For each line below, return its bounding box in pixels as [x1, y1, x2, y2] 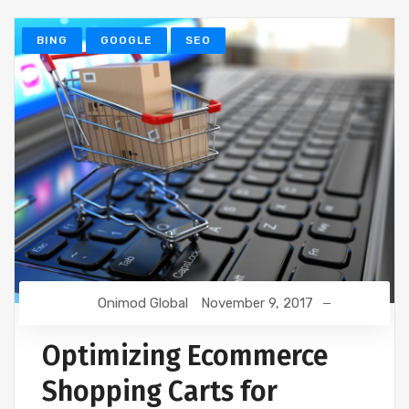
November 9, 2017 [201, 295, 313, 312]
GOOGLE [100, 34, 152, 47]
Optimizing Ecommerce [42, 340, 328, 373]
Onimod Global [98, 295, 188, 312]
